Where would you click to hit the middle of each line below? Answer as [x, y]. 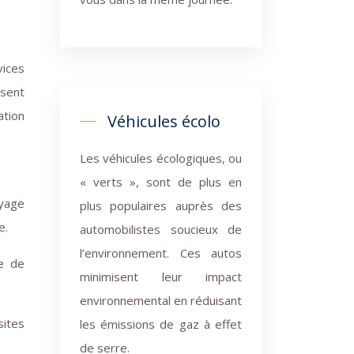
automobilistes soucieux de [161, 229]
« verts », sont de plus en [161, 182]
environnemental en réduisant [161, 300]
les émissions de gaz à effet [161, 324]
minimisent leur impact [161, 277]
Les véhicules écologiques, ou [161, 158]
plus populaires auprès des [161, 205]
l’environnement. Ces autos [161, 253]
